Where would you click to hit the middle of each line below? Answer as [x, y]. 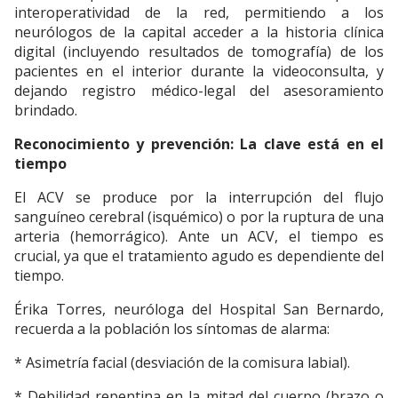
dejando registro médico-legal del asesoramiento [199, 91]
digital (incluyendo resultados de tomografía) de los [199, 52]
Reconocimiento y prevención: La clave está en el [199, 144]
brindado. [46, 111]
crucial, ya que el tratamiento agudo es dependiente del [199, 256]
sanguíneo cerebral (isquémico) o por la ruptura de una [199, 217]
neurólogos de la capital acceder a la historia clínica [199, 32]
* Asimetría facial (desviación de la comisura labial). [182, 363]
